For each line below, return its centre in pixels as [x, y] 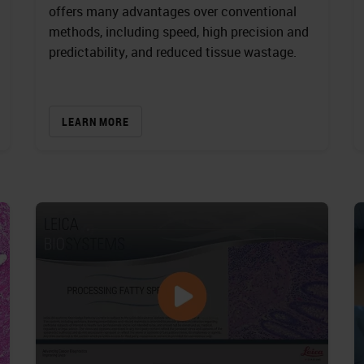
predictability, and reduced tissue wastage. [173, 52]
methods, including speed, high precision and [179, 32]
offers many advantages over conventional [173, 12]
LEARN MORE [95, 122]
